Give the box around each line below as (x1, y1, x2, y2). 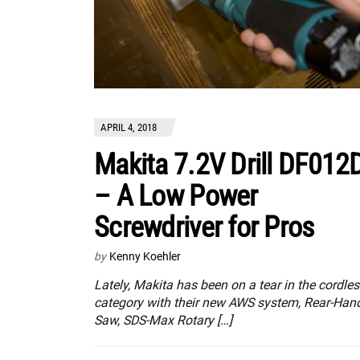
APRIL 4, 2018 (100, 121, 157, 133)
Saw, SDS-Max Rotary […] (94, 312, 232, 328)
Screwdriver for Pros (94, 210, 314, 244)
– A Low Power (94, 178, 258, 213)
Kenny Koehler (109, 249, 181, 263)
